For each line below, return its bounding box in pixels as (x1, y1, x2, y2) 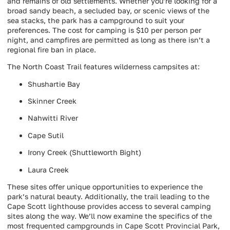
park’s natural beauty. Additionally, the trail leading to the (7, 191, 209, 201)
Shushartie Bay (28, 79, 80, 88)
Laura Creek (28, 165, 69, 174)
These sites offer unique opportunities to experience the (7, 182, 203, 191)
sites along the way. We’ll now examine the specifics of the (7, 211, 212, 220)
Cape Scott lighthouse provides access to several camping (7, 201, 211, 210)
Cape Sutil (28, 130, 64, 140)
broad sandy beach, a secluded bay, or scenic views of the (7, 6, 209, 15)
